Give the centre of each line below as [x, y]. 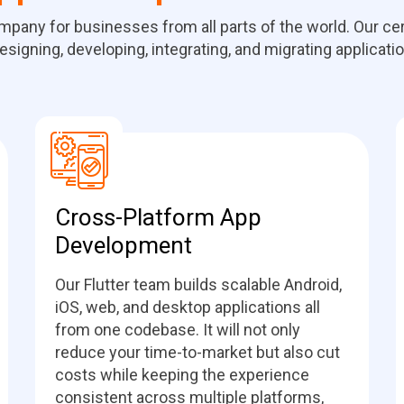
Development [124, 245]
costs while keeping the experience [182, 375]
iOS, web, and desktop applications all [188, 307]
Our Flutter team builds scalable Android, [198, 285]
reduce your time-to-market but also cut [197, 352]
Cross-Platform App [158, 217]
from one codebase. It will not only [178, 330]
